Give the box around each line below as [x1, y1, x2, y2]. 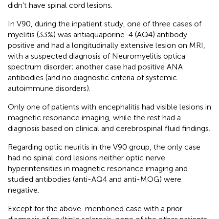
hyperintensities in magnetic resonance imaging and [8, 163, 188, 173]
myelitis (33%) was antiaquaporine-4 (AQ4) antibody [8, 29, 187, 39]
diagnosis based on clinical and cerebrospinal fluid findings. [8, 123, 210, 133]
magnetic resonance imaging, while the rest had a [8, 112, 181, 122]
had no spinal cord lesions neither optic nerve [8, 153, 165, 162]
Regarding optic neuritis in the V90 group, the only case [8, 142, 200, 152]
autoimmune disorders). [8, 83, 90, 93]
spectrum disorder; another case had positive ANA [8, 62, 183, 71]
